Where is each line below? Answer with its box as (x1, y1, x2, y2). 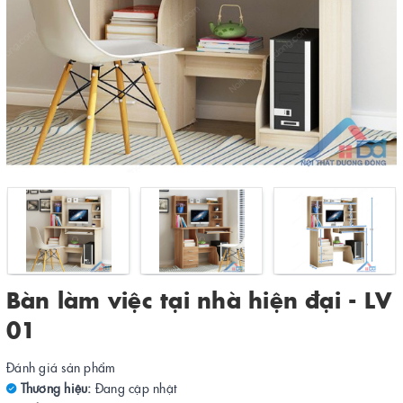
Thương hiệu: (16, 379, 92, 397)
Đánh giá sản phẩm (6, 358, 116, 376)
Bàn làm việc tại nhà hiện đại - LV (6, 284, 392, 314)
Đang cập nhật (94, 379, 176, 397)
